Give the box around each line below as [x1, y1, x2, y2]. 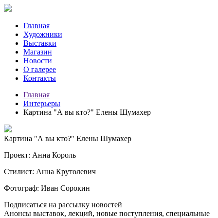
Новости [23, 56, 52, 65]
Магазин [23, 48, 52, 56]
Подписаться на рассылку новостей [4, 200, 122, 209]
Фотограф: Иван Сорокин [4, 184, 90, 192]
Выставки [23, 39, 56, 47]
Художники [23, 30, 62, 38]
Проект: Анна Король [4, 151, 76, 159]
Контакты [23, 74, 56, 82]
